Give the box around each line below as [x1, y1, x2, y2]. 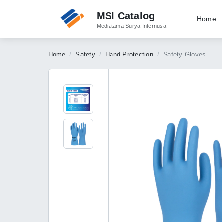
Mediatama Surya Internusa [96, 22, 166, 29]
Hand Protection [105, 51, 153, 58]
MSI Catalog [96, 10, 155, 21]
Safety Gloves [163, 51, 206, 58]
